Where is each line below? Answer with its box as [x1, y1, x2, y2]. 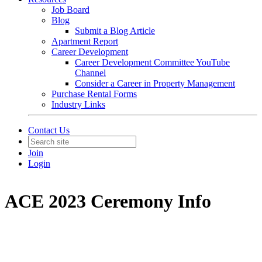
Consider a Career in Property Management [75, 78, 235, 88]
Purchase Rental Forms [51, 89, 137, 99]
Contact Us [28, 125, 70, 135]
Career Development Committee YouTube [75, 57, 230, 67]
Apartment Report [51, 36, 118, 46]
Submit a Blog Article [75, 26, 155, 36]
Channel [75, 68, 106, 78]
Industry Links [51, 99, 105, 109]
